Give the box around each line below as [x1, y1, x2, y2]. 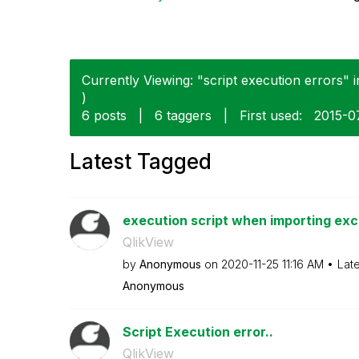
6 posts [82, 107, 127, 123]
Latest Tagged [70, 148, 212, 174]
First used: [240, 107, 302, 123]
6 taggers [155, 107, 212, 123]
